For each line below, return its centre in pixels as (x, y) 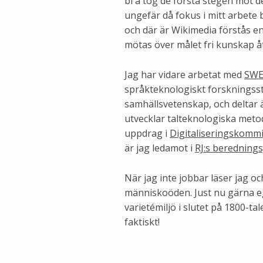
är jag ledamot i (160, 148)
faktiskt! (142, 222)
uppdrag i (147, 134)
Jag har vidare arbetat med (184, 75)
